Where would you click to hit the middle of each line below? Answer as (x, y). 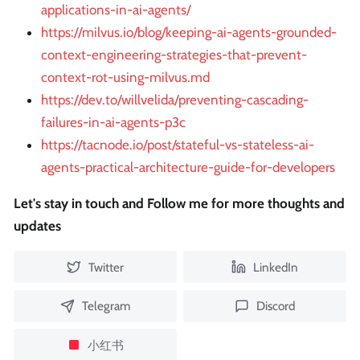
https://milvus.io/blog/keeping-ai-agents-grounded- (189, 33)
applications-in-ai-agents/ (116, 10)
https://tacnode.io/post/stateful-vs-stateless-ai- (178, 145)
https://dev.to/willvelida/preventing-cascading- (175, 100)
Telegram (106, 306)
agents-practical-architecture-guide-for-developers (188, 168)
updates (37, 226)
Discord (275, 306)
